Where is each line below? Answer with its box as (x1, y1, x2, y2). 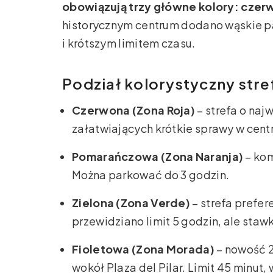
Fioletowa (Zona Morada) (72, 242, 214, 257)
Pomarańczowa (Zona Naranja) (72, 149, 244, 164)
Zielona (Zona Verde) (72, 196, 190, 210)
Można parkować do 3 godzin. (72, 168, 230, 182)
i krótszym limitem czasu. (62, 36, 196, 51)
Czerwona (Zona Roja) (72, 103, 195, 118)
